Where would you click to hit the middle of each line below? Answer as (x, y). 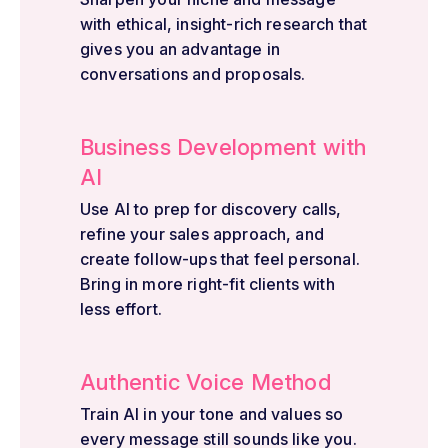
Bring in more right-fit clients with (207, 283)
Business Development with (223, 146)
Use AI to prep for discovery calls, (211, 208)
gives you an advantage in (180, 48)
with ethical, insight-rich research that (224, 23)
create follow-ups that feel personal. (220, 258)
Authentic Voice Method (205, 381)
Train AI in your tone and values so (212, 413)
